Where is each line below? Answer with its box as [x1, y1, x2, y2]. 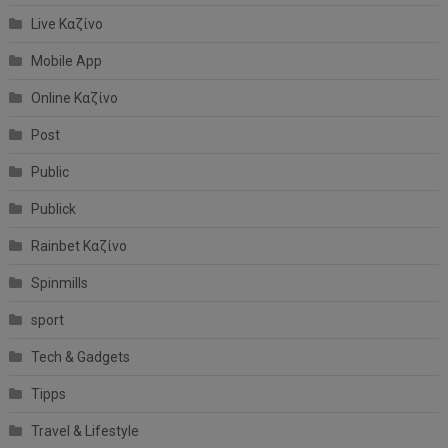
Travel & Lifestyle [30, 423, 139, 440]
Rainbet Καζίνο [30, 238, 127, 255]
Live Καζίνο [30, 16, 103, 33]
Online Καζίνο [30, 90, 118, 107]
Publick [30, 201, 76, 218]
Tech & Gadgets [30, 349, 130, 366]
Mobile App [30, 53, 102, 70]
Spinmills [30, 275, 88, 292]
